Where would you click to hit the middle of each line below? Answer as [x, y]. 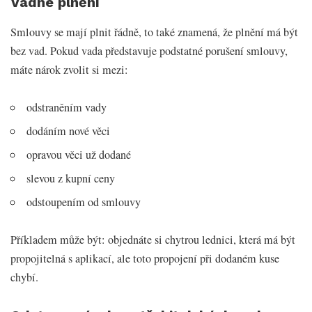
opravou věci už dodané [79, 155]
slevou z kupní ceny [71, 179]
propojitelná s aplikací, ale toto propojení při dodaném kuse [145, 259]
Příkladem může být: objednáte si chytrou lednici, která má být [153, 240]
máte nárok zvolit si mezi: [69, 70]
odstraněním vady [67, 108]
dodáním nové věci [69, 131]
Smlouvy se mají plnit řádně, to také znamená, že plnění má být [154, 32]
